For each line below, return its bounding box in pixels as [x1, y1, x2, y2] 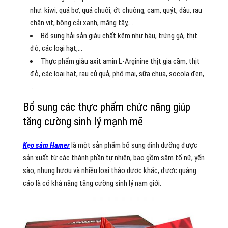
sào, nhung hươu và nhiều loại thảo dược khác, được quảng [22, 165, 196, 175]
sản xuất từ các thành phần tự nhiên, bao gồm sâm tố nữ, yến [22, 153, 205, 162]
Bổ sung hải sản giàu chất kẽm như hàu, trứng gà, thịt [40, 31, 197, 40]
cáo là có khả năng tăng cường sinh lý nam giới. [22, 178, 161, 188]
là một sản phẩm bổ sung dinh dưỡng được [69, 140, 197, 150]
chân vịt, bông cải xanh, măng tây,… [30, 18, 133, 27]
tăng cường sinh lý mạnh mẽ [22, 115, 143, 128]
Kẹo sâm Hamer [22, 140, 70, 150]
